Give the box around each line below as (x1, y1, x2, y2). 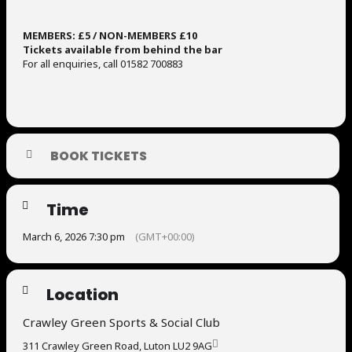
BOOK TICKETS (50, 147, 147, 165)
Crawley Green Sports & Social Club (23, 314, 220, 330)
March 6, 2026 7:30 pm (23, 229, 125, 244)
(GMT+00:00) (135, 229, 195, 244)
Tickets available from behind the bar (23, 42, 222, 57)
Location (46, 284, 119, 306)
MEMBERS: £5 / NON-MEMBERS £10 (23, 28, 197, 42)
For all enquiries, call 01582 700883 (23, 57, 183, 71)
